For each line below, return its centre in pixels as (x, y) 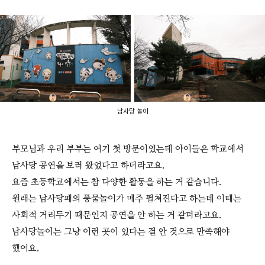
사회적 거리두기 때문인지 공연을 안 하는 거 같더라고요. (117, 216)
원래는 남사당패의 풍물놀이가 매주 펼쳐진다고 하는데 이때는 (127, 199)
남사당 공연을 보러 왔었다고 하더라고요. (88, 166)
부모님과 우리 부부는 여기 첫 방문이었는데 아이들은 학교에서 (128, 149)
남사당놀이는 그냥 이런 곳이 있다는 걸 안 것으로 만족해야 (121, 232)
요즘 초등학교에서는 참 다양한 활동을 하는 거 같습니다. (117, 182)
